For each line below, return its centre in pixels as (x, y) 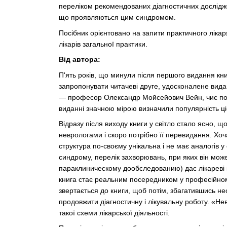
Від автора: (79, 60)
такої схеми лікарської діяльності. (114, 213)
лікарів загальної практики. (103, 44)
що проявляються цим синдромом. (117, 17)
